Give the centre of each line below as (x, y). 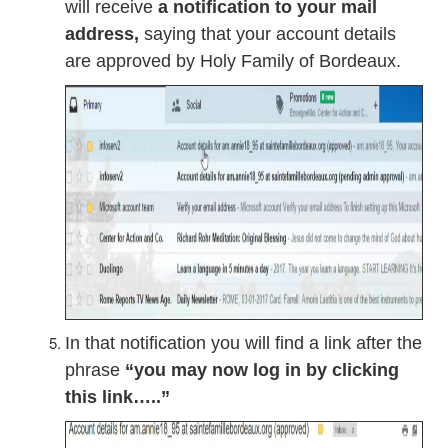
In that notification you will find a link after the (243, 343)
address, (102, 34)
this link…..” (117, 397)
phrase (95, 370)
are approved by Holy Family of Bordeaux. (233, 61)
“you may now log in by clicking (262, 370)
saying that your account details (267, 34)
